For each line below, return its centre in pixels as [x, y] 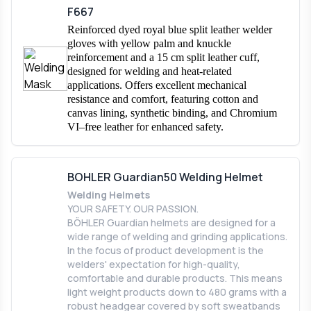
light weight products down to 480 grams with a [177, 292]
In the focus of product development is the [166, 250]
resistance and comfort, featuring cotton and [163, 99]
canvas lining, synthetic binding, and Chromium [172, 112]
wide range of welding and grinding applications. [177, 236]
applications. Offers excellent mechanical [157, 85]
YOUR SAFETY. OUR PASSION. [133, 208]
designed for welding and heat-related [150, 71]
